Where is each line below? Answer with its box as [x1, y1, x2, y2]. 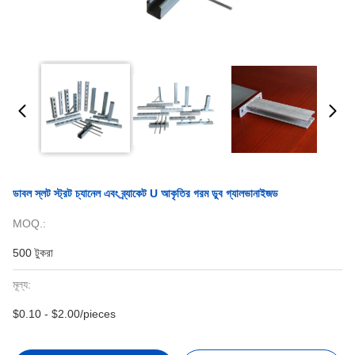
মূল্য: [13, 278, 31, 291]
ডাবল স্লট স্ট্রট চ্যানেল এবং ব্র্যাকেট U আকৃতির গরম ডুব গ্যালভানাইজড [13, 187, 278, 200]
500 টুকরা [13, 246, 53, 259]
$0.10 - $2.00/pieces [13, 307, 116, 320]
